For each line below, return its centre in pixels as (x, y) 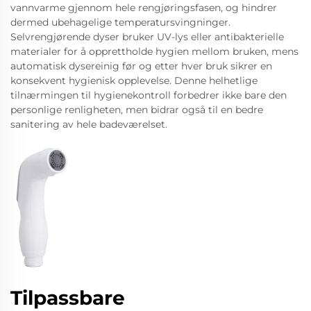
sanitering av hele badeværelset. (89, 124)
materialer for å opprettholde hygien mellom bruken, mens (154, 51)
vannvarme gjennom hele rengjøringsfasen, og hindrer (144, 8)
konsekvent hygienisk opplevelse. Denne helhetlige (134, 81)
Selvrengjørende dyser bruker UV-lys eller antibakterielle (147, 37)
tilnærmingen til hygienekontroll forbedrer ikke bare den (149, 95)
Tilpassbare (68, 298)
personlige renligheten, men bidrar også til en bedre (137, 110)
